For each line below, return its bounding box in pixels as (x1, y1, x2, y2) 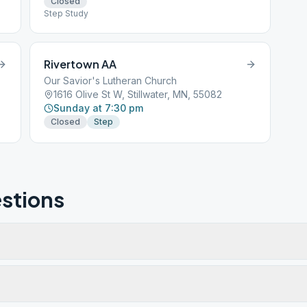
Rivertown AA (44, 57, 117, 71)
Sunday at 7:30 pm (53, 102, 144, 114)
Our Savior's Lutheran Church (44, 75, 177, 86)
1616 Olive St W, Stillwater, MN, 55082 (53, 88, 223, 100)
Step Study (44, 8, 89, 19)
